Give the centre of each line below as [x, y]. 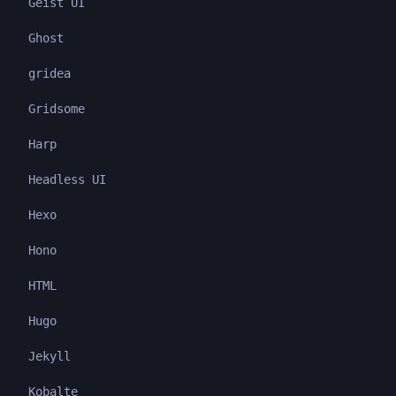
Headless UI [67, 179]
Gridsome [57, 108]
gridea [49, 73]
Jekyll [49, 356]
